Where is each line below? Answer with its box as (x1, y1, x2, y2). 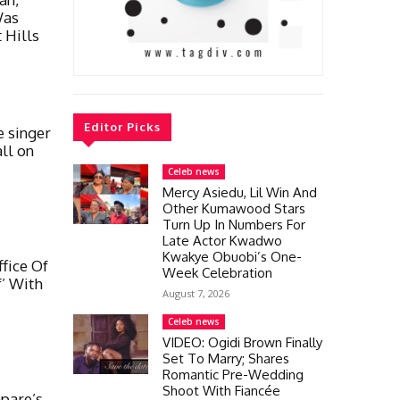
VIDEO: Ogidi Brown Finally (162, 333, 322, 351)
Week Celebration (162, 263, 272, 281)
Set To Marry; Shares (162, 349, 289, 367)
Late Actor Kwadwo (162, 231, 282, 249)
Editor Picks (84, 119, 161, 134)
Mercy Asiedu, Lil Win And (162, 183, 317, 201)
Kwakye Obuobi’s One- (162, 247, 302, 265)
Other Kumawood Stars (162, 199, 305, 217)
